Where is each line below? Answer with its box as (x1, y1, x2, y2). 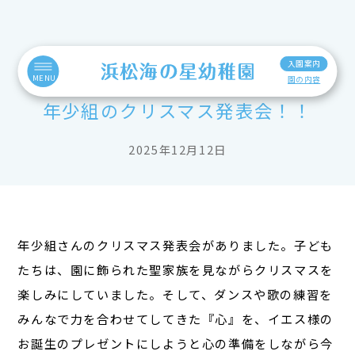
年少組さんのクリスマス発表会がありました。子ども (17, 236, 334, 254)
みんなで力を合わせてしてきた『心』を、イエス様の (17, 310, 334, 327)
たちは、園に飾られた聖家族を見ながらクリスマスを (17, 261, 334, 278)
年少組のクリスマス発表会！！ (42, 97, 313, 123)
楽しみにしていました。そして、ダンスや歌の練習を (17, 285, 333, 303)
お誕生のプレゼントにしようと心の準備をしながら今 (17, 334, 334, 352)
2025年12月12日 (128, 141, 227, 158)
